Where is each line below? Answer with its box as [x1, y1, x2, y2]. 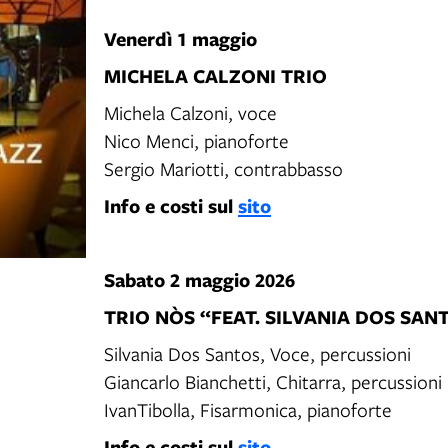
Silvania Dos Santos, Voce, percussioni [104, 341, 414, 366]
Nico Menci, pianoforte [104, 128, 292, 153]
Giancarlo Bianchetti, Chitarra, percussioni [104, 369, 445, 394]
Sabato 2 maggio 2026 [104, 266, 295, 293]
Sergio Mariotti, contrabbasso [104, 156, 343, 181]
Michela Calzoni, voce [104, 100, 280, 125]
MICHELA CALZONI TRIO [104, 62, 327, 89]
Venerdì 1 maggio [104, 25, 257, 52]
